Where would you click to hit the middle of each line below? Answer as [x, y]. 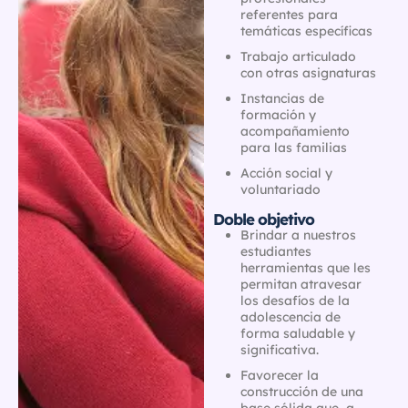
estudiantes [276, 251]
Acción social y [286, 173]
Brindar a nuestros [298, 235]
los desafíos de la [295, 300]
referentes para [289, 14]
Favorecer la [280, 375]
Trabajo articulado [298, 56]
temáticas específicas [306, 31]
